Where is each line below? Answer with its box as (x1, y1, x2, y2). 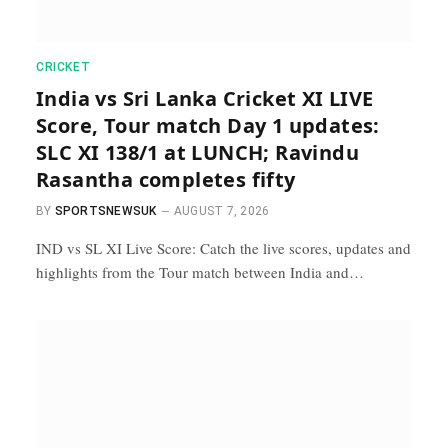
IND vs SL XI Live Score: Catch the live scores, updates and (36, 237, 411, 258)
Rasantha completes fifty (36, 165, 296, 193)
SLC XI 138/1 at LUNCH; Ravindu (36, 138, 359, 166)
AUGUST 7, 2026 (173, 203, 270, 218)
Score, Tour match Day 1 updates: (36, 111, 380, 139)
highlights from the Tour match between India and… (36, 261, 364, 282)
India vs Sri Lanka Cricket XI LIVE (36, 84, 374, 112)
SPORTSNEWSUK (54, 203, 157, 218)
